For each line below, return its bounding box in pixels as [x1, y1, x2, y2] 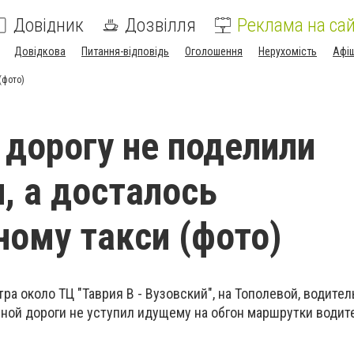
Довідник [13, 14, 84, 36]
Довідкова [14, 45, 66, 58]
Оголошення [185, 45, 243, 58]
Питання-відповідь [81, 45, 169, 58]
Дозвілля [125, 14, 196, 36]
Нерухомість [258, 45, 317, 58]
